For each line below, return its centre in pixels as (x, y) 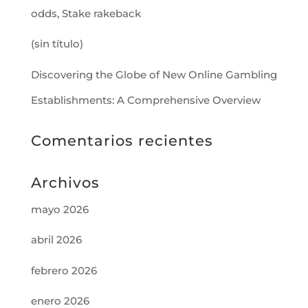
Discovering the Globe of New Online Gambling (154, 74)
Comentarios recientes (122, 140)
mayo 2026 (59, 209)
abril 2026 (56, 240)
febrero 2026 (64, 270)
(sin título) (57, 44)
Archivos (65, 182)
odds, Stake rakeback (86, 13)
